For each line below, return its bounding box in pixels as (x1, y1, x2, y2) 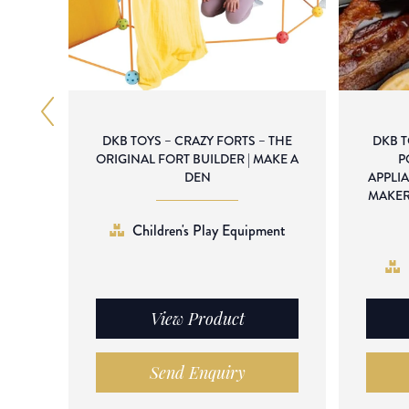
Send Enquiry (149, 361, 246, 383)
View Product (150, 307, 245, 330)
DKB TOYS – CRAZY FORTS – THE (102, 131, 293, 151)
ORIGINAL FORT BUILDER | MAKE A (96, 150, 299, 169)
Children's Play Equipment (131, 219, 286, 241)
